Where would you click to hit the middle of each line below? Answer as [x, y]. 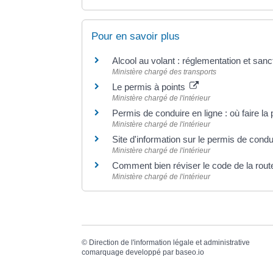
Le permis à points [150, 87]
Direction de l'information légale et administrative [170, 242]
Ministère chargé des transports [165, 72]
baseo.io [190, 252]
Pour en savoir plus [136, 37]
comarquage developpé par [129, 252]
